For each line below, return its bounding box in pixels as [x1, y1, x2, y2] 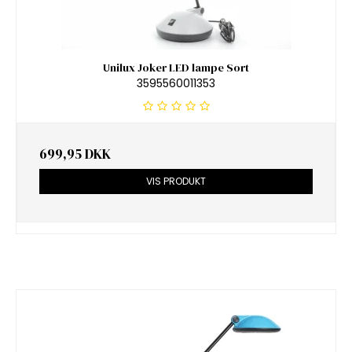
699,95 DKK [39, 145, 111, 164]
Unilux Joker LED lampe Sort [103, 59, 249, 75]
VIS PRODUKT [146, 174, 206, 189]
